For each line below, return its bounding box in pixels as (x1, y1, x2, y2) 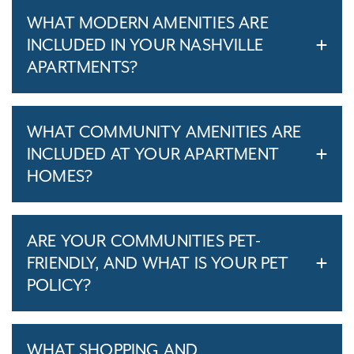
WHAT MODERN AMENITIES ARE (27, 13, 269, 32)
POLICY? (27, 275, 92, 295)
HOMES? (27, 166, 93, 186)
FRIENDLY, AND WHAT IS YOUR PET (27, 253, 289, 273)
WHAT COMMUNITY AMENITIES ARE (27, 122, 302, 141)
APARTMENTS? (27, 57, 138, 77)
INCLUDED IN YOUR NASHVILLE (27, 35, 263, 55)
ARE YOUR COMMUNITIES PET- (27, 231, 261, 250)
